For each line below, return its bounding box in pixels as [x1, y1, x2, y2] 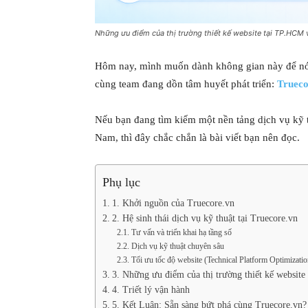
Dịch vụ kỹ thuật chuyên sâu [131, 241, 224, 252]
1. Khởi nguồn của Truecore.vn [111, 198, 234, 209]
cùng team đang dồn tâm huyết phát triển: [95, 78, 277, 90]
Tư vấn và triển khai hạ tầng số [131, 228, 232, 238]
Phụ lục [102, 175, 140, 190]
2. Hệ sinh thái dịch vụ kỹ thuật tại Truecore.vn [111, 213, 298, 224]
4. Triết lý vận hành [111, 285, 190, 296]
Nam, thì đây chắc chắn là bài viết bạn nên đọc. [95, 132, 300, 144]
